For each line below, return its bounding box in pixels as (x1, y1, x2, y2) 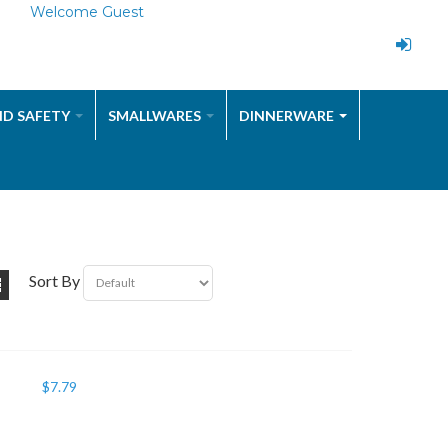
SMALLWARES (107, 107, 201, 124)
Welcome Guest (29, 3, 144, 21)
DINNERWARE (238, 107, 334, 124)
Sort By (28, 270, 80, 290)
